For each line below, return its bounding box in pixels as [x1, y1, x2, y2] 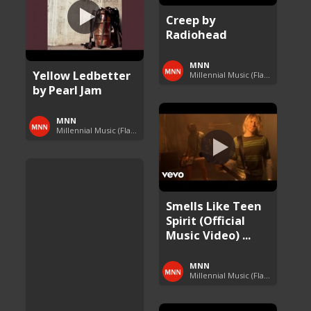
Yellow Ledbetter [33, 67, 131, 83]
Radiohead [166, 26, 228, 42]
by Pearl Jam [33, 81, 103, 98]
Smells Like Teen [166, 197, 262, 214]
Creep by [166, 11, 216, 28]
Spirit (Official [166, 212, 246, 228]
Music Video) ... [166, 226, 251, 243]
